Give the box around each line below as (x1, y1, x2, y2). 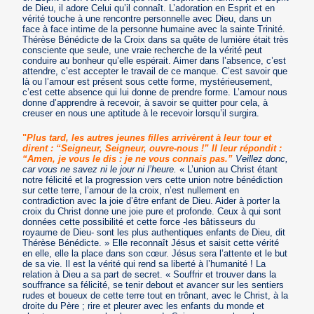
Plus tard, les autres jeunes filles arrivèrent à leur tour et (27, 132, 272, 143)
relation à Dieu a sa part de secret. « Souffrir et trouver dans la (22, 268, 277, 280)
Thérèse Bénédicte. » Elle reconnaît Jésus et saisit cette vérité (22, 237, 280, 248)
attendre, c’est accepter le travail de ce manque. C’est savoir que (22, 65, 288, 76)
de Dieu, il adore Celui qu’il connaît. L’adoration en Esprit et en (22, 2, 275, 13)
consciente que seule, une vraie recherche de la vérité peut (22, 44, 263, 55)
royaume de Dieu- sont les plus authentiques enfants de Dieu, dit (22, 226, 286, 238)
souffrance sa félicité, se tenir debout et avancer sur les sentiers (22, 279, 285, 290)
